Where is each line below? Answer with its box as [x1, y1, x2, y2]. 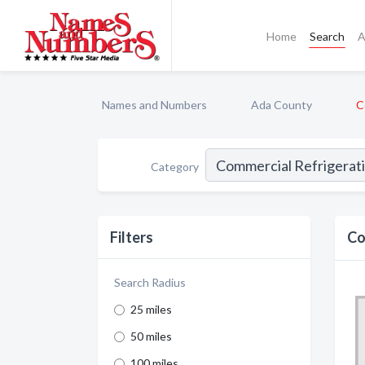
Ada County [251, 98, 312, 112]
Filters [110, 228, 153, 246]
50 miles [130, 329, 172, 343]
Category [151, 159, 199, 174]
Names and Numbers [102, 98, 207, 112]
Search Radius [114, 275, 186, 289]
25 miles [130, 302, 172, 316]
